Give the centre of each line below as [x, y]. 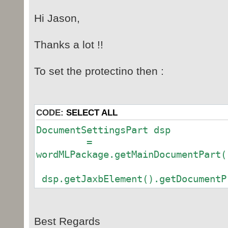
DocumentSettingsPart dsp [103, 130]
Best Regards [67, 221]
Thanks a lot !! [68, 44]
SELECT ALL [92, 112]
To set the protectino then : [99, 71]
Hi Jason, [57, 18]
